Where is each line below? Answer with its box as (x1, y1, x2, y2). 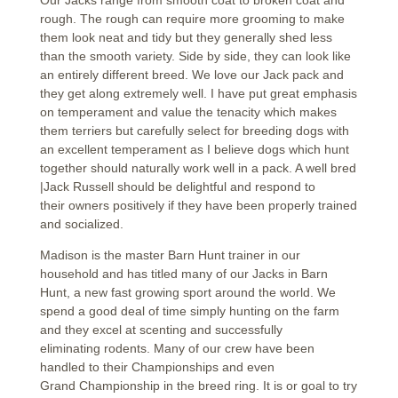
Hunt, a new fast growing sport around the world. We (39, 285, 336, 300)
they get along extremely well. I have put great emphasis (39, 86, 357, 101)
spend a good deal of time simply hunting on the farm (39, 304, 339, 319)
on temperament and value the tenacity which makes (39, 105, 337, 120)
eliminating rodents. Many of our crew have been (39, 341, 314, 356)
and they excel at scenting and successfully (39, 322, 283, 338)
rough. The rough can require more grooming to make (39, 12, 345, 27)
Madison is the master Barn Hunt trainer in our (39, 248, 300, 263)
